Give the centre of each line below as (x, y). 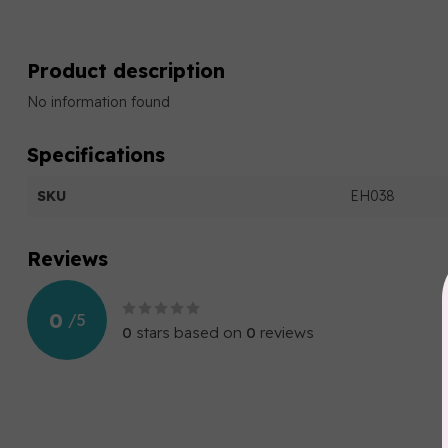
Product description (126, 70)
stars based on (189, 332)
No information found (98, 102)
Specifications (96, 154)
